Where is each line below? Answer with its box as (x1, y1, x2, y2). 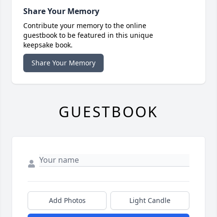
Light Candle (129, 196, 170, 205)
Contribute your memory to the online (23, 21, 146, 31)
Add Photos (48, 196, 86, 205)
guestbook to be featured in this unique (23, 31, 153, 40)
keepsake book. (23, 40, 73, 50)
